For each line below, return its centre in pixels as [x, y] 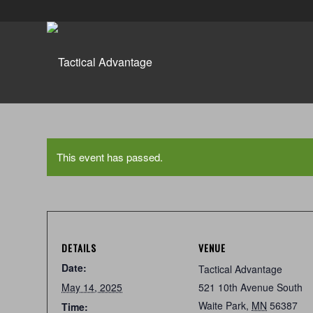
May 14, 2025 [92, 287]
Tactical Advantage [240, 269]
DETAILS [79, 248]
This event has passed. [110, 157]
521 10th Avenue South [250, 287]
